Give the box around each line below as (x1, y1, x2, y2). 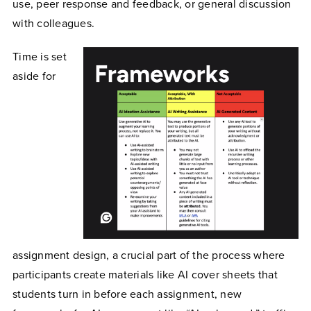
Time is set (12, 50, 67, 65)
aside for (12, 69, 56, 84)
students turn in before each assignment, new (12, 287, 242, 302)
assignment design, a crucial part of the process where (12, 249, 285, 263)
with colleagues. (12, 17, 94, 31)
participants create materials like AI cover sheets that (12, 268, 278, 283)
